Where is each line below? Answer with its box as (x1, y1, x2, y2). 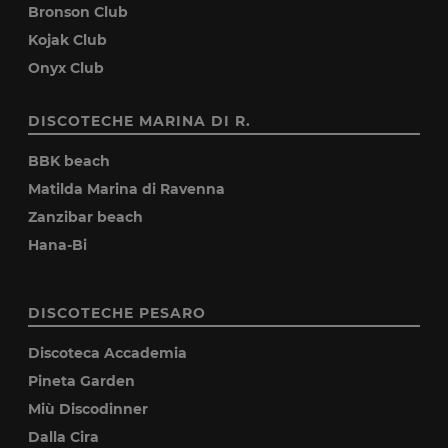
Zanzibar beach (28, 208, 144, 226)
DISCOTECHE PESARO (28, 304, 207, 322)
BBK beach (28, 152, 111, 170)
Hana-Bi (28, 236, 88, 254)
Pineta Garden (28, 372, 136, 390)
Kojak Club (28, 31, 108, 49)
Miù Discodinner (28, 400, 149, 418)
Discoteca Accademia (28, 344, 188, 362)
